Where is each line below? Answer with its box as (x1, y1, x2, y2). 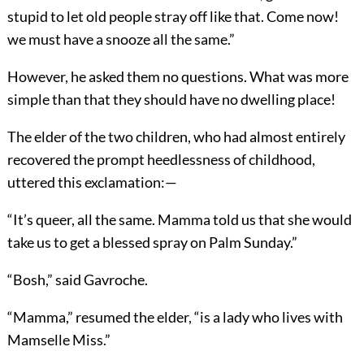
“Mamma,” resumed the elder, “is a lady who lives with (6, 307, 343, 326)
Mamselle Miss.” (6, 330, 110, 349)
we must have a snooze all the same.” (6, 29, 235, 48)
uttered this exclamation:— (6, 172, 177, 191)
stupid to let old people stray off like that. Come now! (6, 6, 339, 25)
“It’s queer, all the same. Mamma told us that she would (6, 210, 352, 228)
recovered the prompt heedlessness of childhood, (6, 149, 315, 168)
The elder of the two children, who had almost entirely (6, 127, 345, 145)
